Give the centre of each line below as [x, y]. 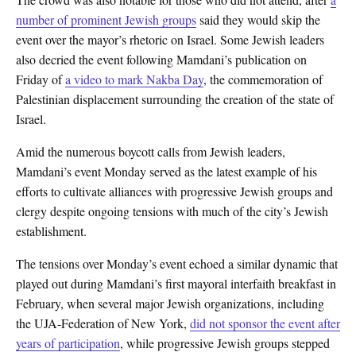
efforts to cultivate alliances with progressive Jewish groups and [174, 192]
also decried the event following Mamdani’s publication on [161, 60]
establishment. [51, 231]
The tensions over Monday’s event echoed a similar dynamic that [177, 264]
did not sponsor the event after [265, 323]
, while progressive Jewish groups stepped [225, 343]
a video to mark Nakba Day [134, 79]
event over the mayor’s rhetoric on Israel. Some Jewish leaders [170, 40]
